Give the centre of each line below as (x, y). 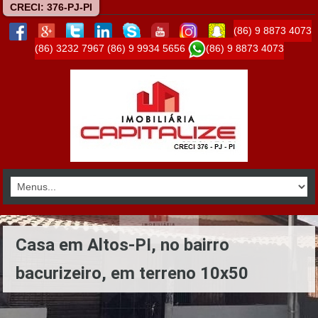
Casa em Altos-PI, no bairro (122, 245)
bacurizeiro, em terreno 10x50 (132, 273)
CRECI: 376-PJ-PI (51, 7)
